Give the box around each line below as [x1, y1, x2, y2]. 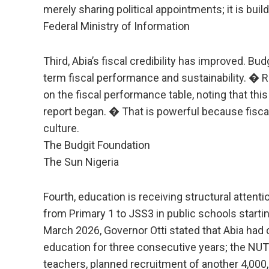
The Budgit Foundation [43, 139, 150, 151]
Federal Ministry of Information [43, 20, 190, 32]
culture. [43, 122, 79, 134]
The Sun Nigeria [43, 156, 119, 168]
